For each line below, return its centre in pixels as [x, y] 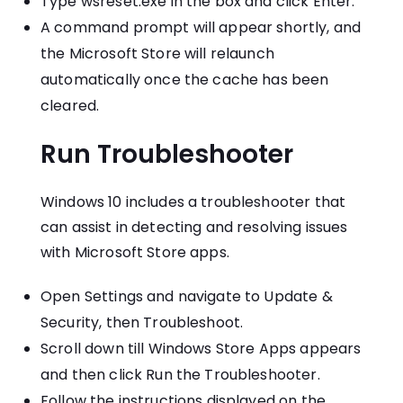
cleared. [70, 106]
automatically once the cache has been [185, 80]
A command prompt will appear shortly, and [201, 28]
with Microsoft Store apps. [135, 253]
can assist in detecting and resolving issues [194, 228]
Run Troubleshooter [167, 155]
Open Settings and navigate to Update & [187, 297]
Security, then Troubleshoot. [142, 323]
